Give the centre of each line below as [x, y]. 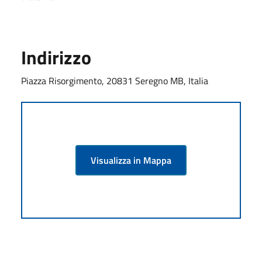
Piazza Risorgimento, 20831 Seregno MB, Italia [115, 80]
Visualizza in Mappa [131, 160]
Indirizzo [56, 57]
